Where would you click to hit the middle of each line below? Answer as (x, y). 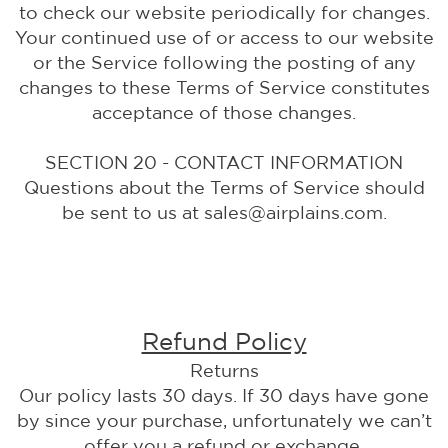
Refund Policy (224, 341)
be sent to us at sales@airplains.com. (224, 212)
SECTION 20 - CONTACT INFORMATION (224, 162)
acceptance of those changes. (224, 112)
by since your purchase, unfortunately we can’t (224, 420)
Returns (224, 370)
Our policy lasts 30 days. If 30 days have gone (224, 395)
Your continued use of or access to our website (224, 37)
